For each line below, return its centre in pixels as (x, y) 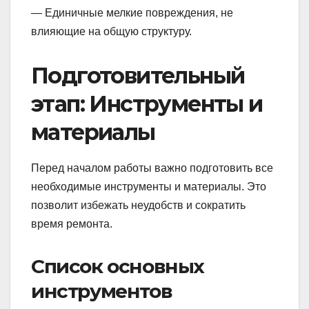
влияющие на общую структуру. (111, 32)
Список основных (118, 267)
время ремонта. (72, 224)
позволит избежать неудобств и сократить (138, 206)
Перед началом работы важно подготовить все (152, 168)
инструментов (102, 291)
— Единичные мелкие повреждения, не (132, 13)
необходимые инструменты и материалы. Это (149, 187)
